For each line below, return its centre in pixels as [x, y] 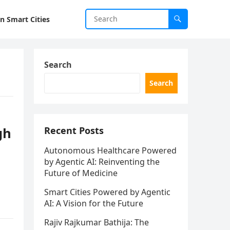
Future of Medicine [81, 173]
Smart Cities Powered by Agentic [107, 192]
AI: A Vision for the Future [94, 203]
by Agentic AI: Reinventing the [102, 162]
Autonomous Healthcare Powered [110, 150]
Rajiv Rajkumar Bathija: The [97, 222]
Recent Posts [74, 130]
